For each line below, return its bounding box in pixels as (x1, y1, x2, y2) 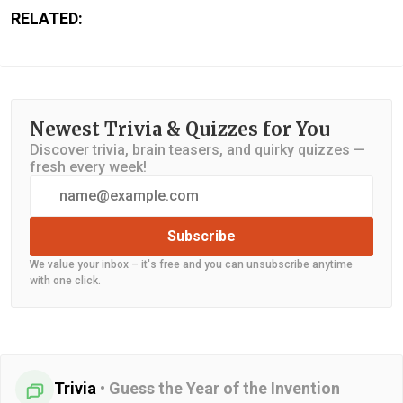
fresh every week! (30, 157, 147, 175)
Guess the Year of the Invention (109, 379, 340, 398)
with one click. (30, 273, 101, 287)
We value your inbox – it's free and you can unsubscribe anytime (30, 257, 353, 271)
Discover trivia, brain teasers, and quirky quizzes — (30, 140, 365, 158)
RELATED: (11, 8, 83, 28)
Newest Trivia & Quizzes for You (30, 117, 330, 140)
